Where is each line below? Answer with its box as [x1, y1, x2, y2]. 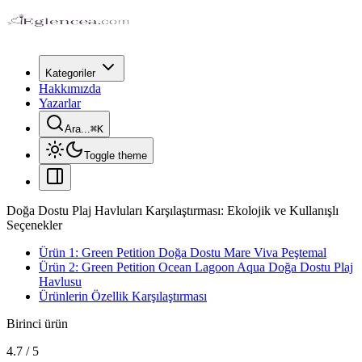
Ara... [65, 123, 90, 135]
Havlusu [39, 275, 82, 288]
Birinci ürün [6, 317, 68, 330]
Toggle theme [84, 149, 147, 162]
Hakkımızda [39, 82, 101, 95]
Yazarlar [39, 96, 81, 110]
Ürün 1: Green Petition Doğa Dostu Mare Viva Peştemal [39, 246, 326, 259]
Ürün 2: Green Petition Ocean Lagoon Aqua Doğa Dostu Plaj [39, 260, 353, 274]
